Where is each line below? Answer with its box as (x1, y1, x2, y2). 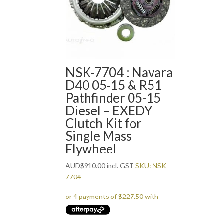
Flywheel (66, 141, 117, 157)
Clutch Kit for (66, 115, 142, 131)
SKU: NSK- (135, 161, 169, 170)
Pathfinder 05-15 (66, 90, 161, 106)
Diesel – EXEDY (66, 103, 153, 119)
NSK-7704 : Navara (66, 65, 173, 81)
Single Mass (66, 128, 132, 144)
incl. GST (105, 161, 134, 170)
